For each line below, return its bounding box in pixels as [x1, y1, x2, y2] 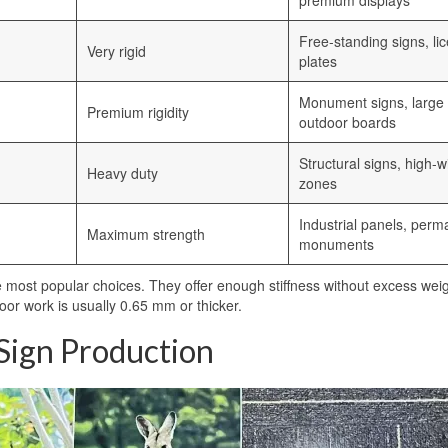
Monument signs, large [299, 92, 444, 113]
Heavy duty [87, 163, 158, 184]
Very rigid [87, 41, 146, 62]
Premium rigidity [87, 102, 189, 123]
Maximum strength [87, 224, 205, 245]
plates [299, 51, 337, 72]
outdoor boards [299, 112, 396, 133]
